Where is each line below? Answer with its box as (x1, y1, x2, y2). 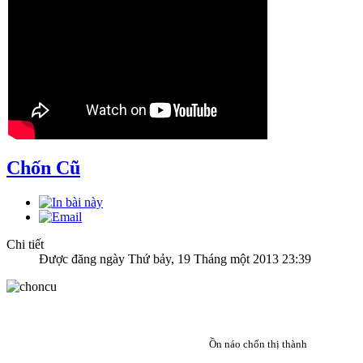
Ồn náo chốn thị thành (209, 337, 307, 350)
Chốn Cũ (6, 156, 80, 178)
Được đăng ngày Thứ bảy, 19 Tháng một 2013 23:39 (39, 251, 311, 266)
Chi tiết (6, 237, 44, 251)
